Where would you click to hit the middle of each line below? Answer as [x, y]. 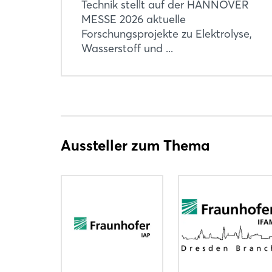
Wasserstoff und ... [127, 48]
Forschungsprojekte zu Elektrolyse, [167, 33]
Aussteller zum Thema [135, 145]
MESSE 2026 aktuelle [134, 19]
